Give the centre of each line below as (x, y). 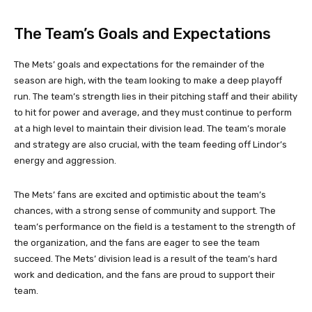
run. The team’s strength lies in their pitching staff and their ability (156, 96)
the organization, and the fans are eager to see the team (137, 242)
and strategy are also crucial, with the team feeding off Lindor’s (150, 144)
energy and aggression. (65, 160)
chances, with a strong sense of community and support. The (145, 210)
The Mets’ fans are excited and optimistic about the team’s (140, 194)
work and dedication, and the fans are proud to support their (145, 274)
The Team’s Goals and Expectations (142, 33)
